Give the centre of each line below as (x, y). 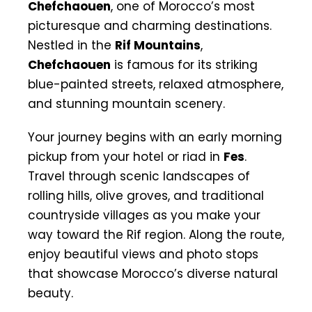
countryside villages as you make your (144, 215)
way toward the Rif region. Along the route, (156, 234)
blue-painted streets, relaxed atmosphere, (156, 84)
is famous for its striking (184, 64)
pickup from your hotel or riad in (126, 156)
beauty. (50, 293)
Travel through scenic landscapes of (139, 176)
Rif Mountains (158, 45)
